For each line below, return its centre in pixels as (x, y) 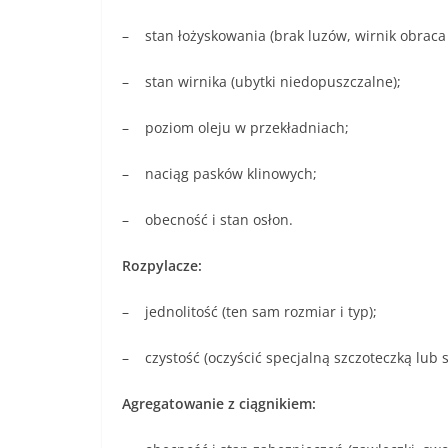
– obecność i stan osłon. (207, 219)
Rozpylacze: (162, 265)
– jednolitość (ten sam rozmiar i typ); (249, 311)
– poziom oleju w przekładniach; (235, 127)
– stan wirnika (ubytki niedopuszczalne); (261, 81)
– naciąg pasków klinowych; (219, 173)
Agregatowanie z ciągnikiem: (219, 403)
